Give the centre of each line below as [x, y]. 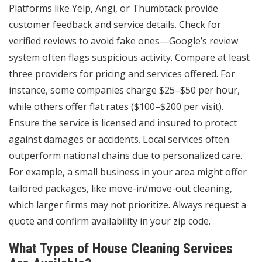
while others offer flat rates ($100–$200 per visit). [116, 107]
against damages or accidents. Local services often [119, 139]
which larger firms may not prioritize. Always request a [127, 205]
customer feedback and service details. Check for [115, 25]
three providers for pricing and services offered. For [122, 74]
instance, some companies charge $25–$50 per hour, [124, 90]
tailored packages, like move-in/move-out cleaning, [120, 189]
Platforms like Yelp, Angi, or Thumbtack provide [113, 8]
